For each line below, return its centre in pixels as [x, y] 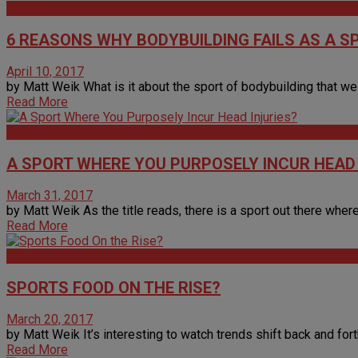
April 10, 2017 [45, 71]
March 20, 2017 [50, 319]
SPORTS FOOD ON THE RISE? [113, 287]
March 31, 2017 [50, 195]
